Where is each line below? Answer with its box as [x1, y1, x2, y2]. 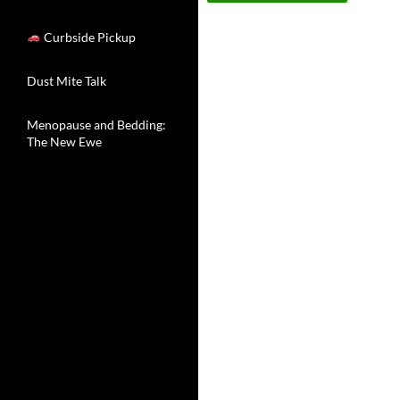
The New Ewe [27, 134, 102, 149]
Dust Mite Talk [27, 73, 106, 88]
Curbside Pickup [41, 29, 137, 45]
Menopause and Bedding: [27, 117, 166, 132]
